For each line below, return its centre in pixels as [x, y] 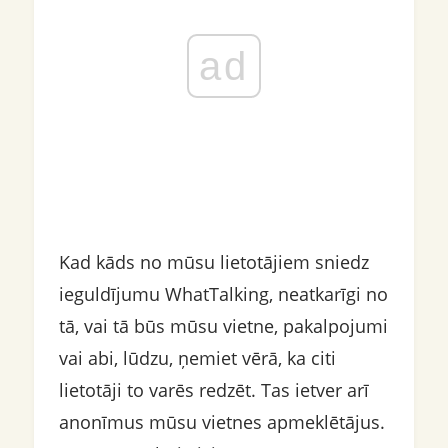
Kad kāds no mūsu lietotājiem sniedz [213, 262]
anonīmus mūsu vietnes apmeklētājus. [221, 422]
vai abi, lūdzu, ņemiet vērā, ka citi [197, 358]
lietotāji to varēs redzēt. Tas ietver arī [213, 390]
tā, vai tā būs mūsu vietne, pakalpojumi [223, 326]
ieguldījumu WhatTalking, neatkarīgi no [223, 294]
